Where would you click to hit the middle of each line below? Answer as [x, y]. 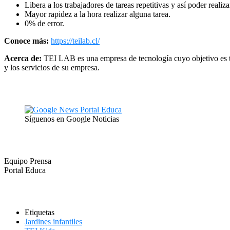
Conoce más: [26, 41]
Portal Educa [25, 170]
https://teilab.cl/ [75, 41]
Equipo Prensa [28, 161]
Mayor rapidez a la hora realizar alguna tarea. [98, 14]
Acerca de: [23, 58]
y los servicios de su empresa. [52, 67]
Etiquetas [40, 212]
